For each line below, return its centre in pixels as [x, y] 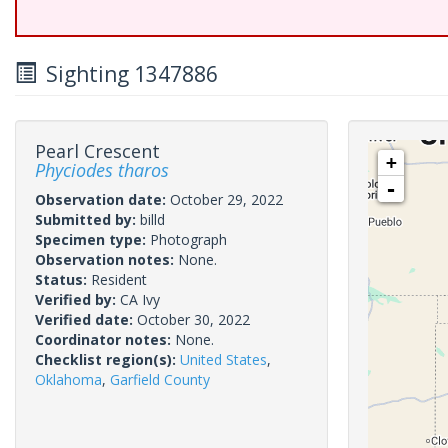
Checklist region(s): [107, 359]
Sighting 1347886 [127, 74]
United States [223, 359]
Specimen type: [92, 239]
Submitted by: [87, 219]
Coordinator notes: [105, 339]
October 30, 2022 [193, 319]
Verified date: [86, 319]
